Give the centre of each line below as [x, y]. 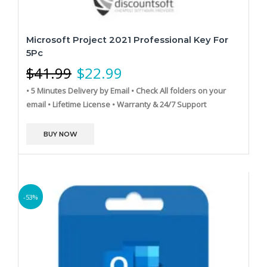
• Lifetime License [79, 104]
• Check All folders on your [178, 90]
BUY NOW [60, 134]
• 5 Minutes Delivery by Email [78, 90]
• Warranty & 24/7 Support [159, 104]
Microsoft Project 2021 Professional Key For [127, 40]
